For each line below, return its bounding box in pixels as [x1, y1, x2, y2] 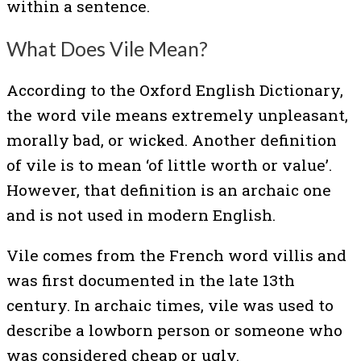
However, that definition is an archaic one [6, 180, 331, 201]
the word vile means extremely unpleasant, [6, 105, 348, 126]
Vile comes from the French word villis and [6, 245, 346, 266]
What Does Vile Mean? [6, 35, 208, 60]
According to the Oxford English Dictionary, [6, 80, 343, 101]
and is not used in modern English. [6, 205, 276, 226]
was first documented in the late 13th [6, 270, 295, 291]
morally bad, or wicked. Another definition [6, 130, 337, 151]
